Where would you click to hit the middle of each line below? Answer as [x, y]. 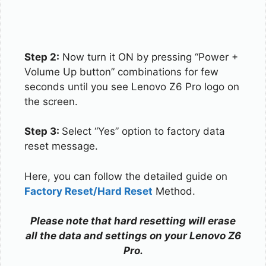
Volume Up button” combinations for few [121, 72]
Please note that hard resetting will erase [133, 221]
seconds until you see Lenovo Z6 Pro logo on [132, 86]
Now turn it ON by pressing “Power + [149, 57]
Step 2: [42, 57]
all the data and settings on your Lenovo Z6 [133, 236]
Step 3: [43, 131]
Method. [174, 191]
